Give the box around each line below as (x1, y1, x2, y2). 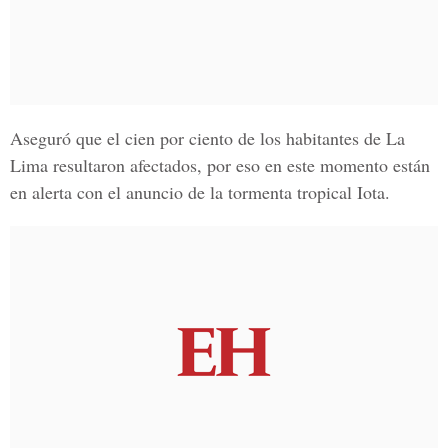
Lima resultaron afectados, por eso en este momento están (10, 153, 430, 177)
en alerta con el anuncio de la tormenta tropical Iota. (10, 180, 390, 204)
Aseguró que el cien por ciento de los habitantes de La (10, 126, 405, 150)
